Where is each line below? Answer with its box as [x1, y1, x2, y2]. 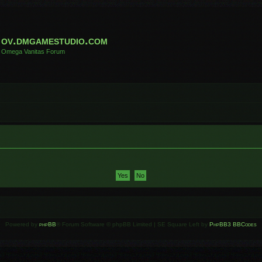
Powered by [5, 221, 39, 227]
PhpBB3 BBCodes [209, 221, 257, 227]
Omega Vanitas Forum [1, 48, 65, 55]
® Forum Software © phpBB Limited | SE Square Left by [56, 221, 209, 227]
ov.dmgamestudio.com [1, 34, 108, 47]
